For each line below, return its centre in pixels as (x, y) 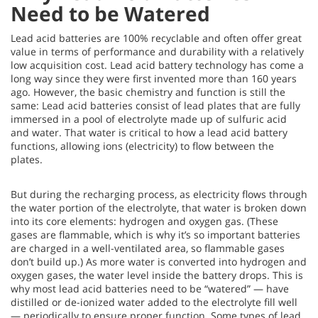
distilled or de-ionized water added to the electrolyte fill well (154, 302)
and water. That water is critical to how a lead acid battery (149, 133)
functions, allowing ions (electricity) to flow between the (142, 146)
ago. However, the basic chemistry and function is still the (148, 92)
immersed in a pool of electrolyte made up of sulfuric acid (149, 119)
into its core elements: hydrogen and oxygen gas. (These (144, 221)
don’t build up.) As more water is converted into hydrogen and (159, 262)
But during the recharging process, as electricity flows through (159, 194)
